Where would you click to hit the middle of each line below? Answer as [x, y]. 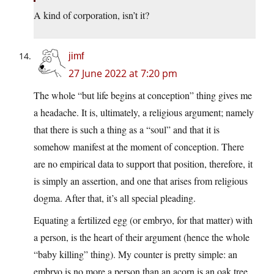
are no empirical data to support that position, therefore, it [143, 163]
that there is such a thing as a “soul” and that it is [127, 129]
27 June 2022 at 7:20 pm [123, 73]
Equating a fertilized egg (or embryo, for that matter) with [143, 220]
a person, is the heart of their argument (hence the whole [142, 237]
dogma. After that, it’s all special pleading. [115, 198]
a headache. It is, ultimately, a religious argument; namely [144, 112]
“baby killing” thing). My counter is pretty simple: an [135, 254]
